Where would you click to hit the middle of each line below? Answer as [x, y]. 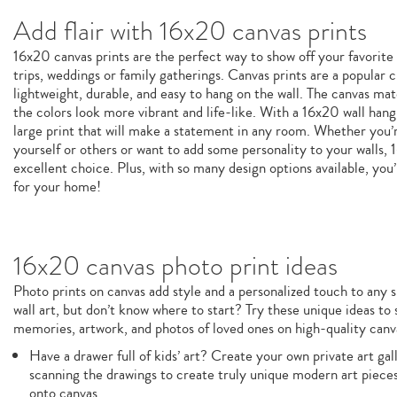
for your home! [57, 187]
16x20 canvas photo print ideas [175, 266]
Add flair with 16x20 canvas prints [190, 31]
